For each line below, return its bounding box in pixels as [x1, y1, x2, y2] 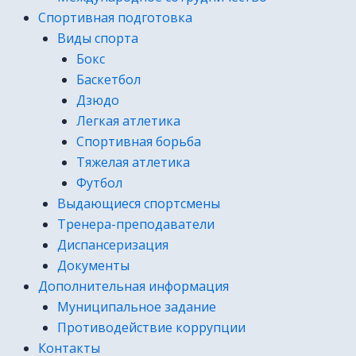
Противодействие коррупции [57, 319, 246, 336]
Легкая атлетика [76, 112, 180, 130]
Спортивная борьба [76, 133, 201, 150]
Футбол [76, 174, 122, 192]
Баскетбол [76, 71, 141, 88]
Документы [57, 257, 130, 274]
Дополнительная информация [38, 277, 229, 295]
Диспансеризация [57, 236, 168, 253]
